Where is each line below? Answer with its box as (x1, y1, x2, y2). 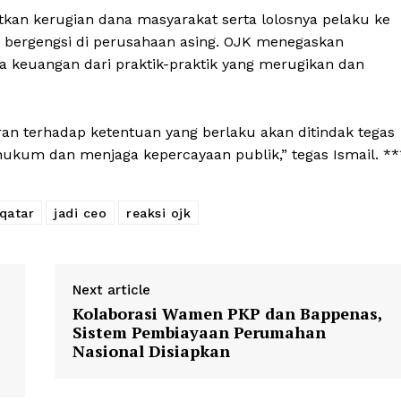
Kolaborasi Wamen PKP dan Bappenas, (72, 303, 382, 325)
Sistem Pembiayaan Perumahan (72, 321, 326, 344)
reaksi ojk (126, 206, 191, 221)
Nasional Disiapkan (72, 340, 230, 363)
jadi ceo (54, 206, 107, 221)
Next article (72, 282, 150, 299)
